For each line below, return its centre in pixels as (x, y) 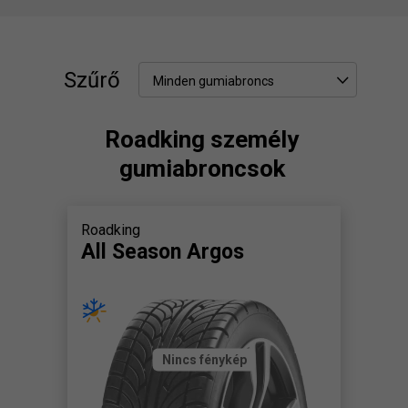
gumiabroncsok (202, 168)
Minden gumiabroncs (214, 81)
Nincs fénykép (204, 359)
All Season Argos (163, 252)
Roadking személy (202, 139)
